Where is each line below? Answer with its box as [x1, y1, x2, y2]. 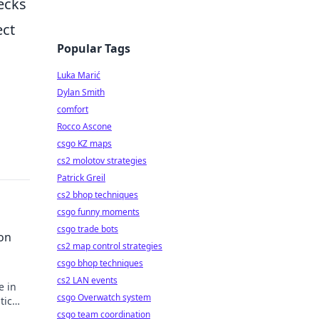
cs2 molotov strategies [57, 155, 147, 167]
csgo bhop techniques [57, 257, 143, 269]
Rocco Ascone [57, 120, 112, 132]
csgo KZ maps [57, 137, 112, 150]
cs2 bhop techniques [57, 189, 138, 201]
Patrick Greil [57, 172, 105, 184]
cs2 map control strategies [57, 240, 162, 252]
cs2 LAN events [57, 274, 117, 286]
